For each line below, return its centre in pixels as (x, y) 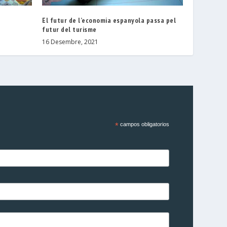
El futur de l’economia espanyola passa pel (109, 21)
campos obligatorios (144, 124)
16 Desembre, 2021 (70, 42)
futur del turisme (69, 30)
